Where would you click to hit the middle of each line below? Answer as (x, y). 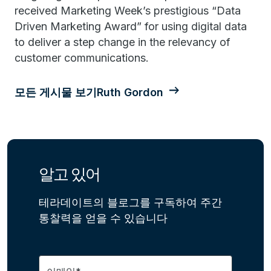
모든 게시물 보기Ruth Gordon (89, 92)
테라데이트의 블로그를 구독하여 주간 (130, 202)
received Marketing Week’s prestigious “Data (128, 11)
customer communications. (82, 58)
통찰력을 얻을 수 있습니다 (103, 218)
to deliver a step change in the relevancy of (122, 42)
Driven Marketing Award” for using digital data (131, 26)
